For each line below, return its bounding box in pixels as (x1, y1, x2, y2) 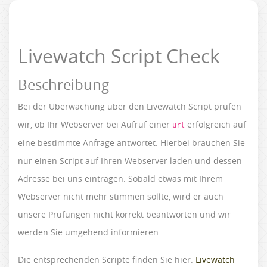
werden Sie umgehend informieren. (18, 226, 161, 238)
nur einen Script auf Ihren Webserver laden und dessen (18, 155, 242, 166)
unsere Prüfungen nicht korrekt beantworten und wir (18, 209, 231, 220)
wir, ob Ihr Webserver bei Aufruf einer (18, 119, 172, 130)
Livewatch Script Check (18, 43, 220, 69)
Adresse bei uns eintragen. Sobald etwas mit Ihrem (18, 173, 223, 184)
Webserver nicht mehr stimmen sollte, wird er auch (18, 191, 223, 202)
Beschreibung (18, 75, 109, 94)
